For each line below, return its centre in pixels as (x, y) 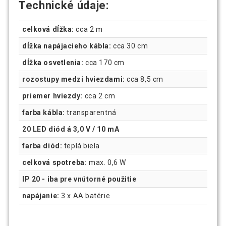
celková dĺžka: (48, 30)
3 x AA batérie (86, 196)
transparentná (91, 113)
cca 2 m (88, 30)
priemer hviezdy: (53, 96)
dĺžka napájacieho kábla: (67, 46)
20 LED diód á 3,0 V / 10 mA (71, 129)
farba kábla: (44, 113)
